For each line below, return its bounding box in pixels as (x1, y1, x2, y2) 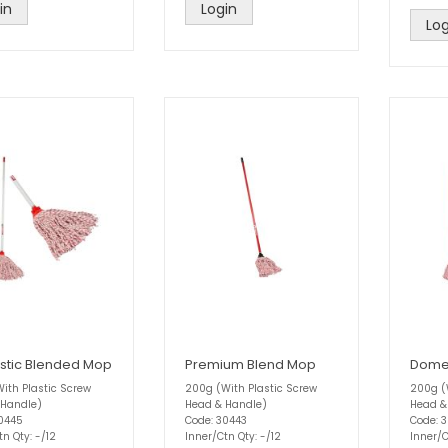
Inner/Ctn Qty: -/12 (185, 428, 281, 444)
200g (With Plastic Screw (185, 380, 317, 396)
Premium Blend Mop (185, 354, 316, 374)
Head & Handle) (185, 396, 267, 412)
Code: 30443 (185, 412, 247, 428)
